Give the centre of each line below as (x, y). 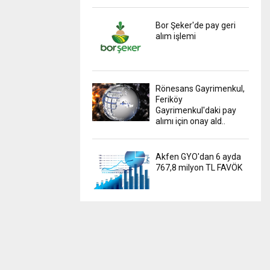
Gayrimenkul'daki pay (196, 110)
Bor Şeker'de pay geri (196, 26)
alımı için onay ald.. (190, 121)
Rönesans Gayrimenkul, (200, 88)
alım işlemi (176, 36)
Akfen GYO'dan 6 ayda (198, 156)
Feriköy (169, 99)
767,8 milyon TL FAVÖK (199, 167)
